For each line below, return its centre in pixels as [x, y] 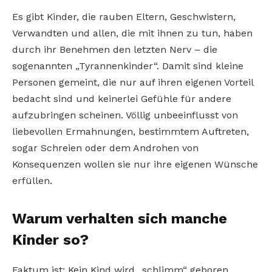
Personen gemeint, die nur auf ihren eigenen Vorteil [133, 82]
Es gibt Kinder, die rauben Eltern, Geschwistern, [124, 16]
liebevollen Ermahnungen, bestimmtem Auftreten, [131, 131]
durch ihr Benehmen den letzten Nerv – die [115, 49]
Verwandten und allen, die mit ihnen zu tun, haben [132, 33]
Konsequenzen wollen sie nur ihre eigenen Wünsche [135, 164]
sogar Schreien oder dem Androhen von [105, 148]
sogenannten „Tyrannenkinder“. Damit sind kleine [128, 66]
